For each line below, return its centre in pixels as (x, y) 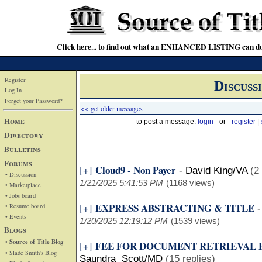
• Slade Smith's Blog (31, 252)
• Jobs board (20, 195)
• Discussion (21, 174)
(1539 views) (195, 221)
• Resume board (25, 206)
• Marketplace (23, 185)
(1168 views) (190, 183)
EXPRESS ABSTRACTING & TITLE (175, 208)
